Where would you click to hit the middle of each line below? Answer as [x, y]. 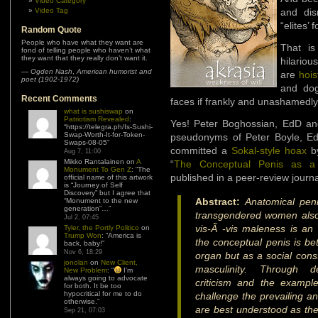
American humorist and [114, 71]
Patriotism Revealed [97, 119]
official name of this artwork [108, 177]
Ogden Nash [51, 71]
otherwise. [81, 301]
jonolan [76, 262]
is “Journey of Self [93, 185]
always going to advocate [106, 278]
